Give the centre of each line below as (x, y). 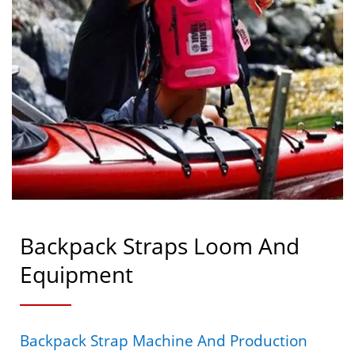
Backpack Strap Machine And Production (164, 341)
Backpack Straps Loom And (160, 246)
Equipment (76, 275)
